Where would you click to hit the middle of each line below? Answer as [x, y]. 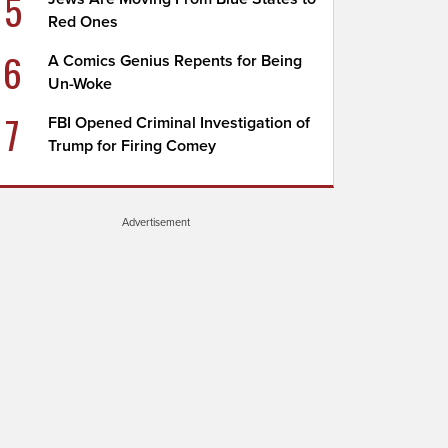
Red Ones [83, 22]
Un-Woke [80, 84]
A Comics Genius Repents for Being [175, 61]
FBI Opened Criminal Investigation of [179, 123]
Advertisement [156, 222]
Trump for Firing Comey [132, 146]
